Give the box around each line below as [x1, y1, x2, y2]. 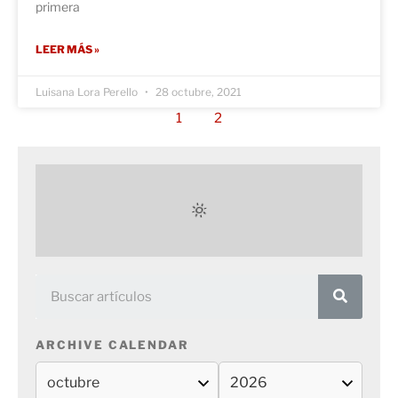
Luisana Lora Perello [36, 84, 140, 99]
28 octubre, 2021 [153, 84, 242, 99]
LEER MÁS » [36, 42, 99, 56]
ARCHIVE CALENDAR [36, 337, 190, 352]
